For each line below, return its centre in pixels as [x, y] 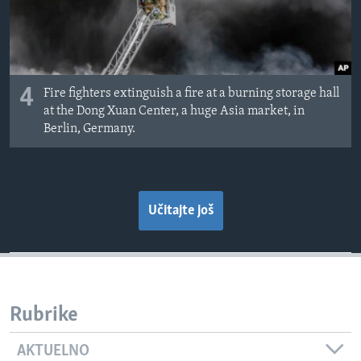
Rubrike [44, 315]
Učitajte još [180, 210]
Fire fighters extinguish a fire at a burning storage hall [191, 93]
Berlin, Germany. [89, 129]
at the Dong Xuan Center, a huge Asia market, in [174, 111]
